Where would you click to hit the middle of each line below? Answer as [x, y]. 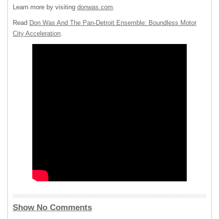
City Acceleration [37, 34]
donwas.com [95, 7]
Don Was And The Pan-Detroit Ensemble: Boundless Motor [113, 23]
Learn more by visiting [45, 7]
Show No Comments [52, 207]
